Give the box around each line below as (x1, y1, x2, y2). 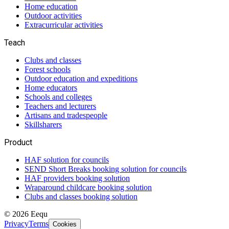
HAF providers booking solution (25, 173, 130, 182)
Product (4, 137, 32, 147)
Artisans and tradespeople (25, 110, 107, 120)
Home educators (25, 83, 77, 92)
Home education (25, 2, 78, 11)
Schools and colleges (25, 92, 92, 101)
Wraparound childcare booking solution (25, 182, 152, 192)
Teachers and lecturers (25, 101, 96, 110)
